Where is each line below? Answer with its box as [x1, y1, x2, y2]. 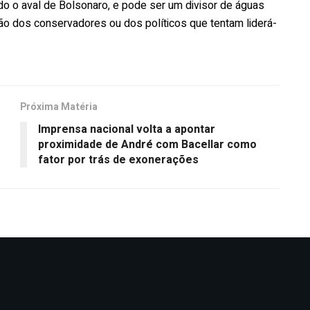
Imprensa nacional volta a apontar [38, 120, 215, 138]
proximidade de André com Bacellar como [38, 136, 257, 153]
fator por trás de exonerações [38, 151, 199, 168]
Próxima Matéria [20, 99, 98, 114]
